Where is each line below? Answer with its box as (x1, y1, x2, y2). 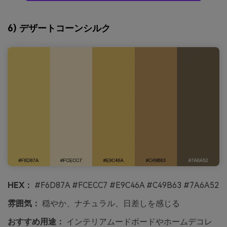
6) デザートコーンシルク (8, 22, 110, 33)
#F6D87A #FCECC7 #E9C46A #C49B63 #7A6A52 (32, 180, 219, 191)
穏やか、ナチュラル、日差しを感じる (40, 198, 180, 208)
